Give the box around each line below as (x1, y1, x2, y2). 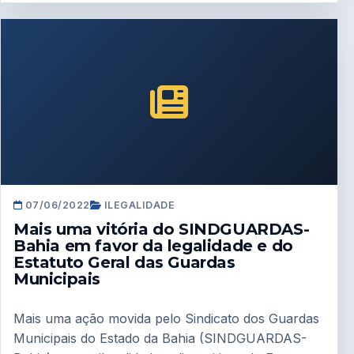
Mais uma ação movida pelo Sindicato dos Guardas (13, 311, 319, 327)
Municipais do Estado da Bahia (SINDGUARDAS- (13, 330, 307, 347)
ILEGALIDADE (101, 198, 175, 211)
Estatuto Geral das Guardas (13, 252, 235, 272)
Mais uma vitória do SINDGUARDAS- (13, 219, 310, 239)
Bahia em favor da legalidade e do (13, 235, 293, 255)
